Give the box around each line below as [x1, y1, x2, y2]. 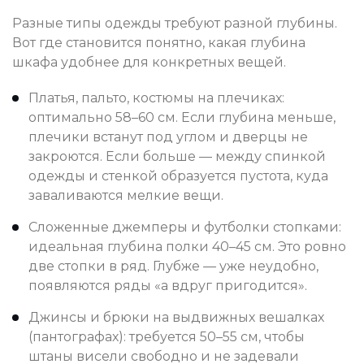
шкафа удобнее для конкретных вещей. [12, 54, 286, 70]
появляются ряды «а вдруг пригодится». [28, 277, 307, 293]
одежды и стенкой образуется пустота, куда [28, 167, 328, 184]
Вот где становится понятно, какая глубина [12, 34, 305, 50]
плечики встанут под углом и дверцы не [28, 128, 308, 145]
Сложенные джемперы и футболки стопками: [28, 219, 341, 235]
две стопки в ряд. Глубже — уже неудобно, [28, 258, 318, 274]
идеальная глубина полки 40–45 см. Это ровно [28, 238, 346, 254]
